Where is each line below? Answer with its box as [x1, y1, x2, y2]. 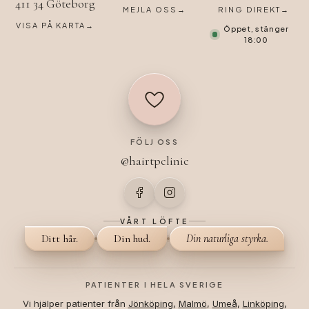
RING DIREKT [218, 4, 281, 14]
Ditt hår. [41, 231, 78, 246]
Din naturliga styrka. [186, 231, 268, 246]
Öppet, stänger [223, 23, 289, 33]
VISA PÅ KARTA [15, 20, 86, 30]
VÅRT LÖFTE [120, 216, 189, 226]
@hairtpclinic [120, 152, 189, 168]
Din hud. [113, 231, 151, 246]
